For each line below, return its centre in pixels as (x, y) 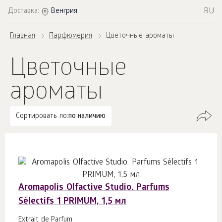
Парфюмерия (71, 36)
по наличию (87, 117)
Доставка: (24, 12)
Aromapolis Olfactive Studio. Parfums (94, 188)
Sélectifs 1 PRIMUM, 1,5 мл (73, 202)
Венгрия (64, 12)
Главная (23, 36)
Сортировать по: (42, 117)
